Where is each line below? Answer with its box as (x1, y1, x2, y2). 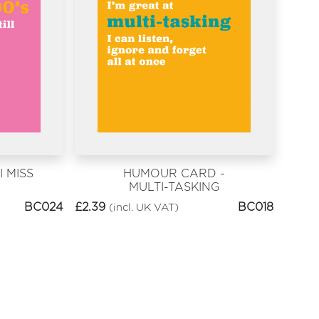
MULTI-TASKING (128, 179, 220, 194)
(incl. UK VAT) (109, 201, 179, 214)
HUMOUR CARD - (123, 166, 226, 180)
